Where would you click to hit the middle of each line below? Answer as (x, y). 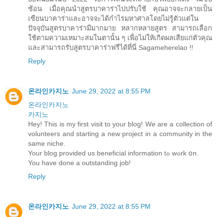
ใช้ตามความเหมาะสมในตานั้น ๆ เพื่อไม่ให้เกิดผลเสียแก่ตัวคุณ (120, 38)
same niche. (47, 144)
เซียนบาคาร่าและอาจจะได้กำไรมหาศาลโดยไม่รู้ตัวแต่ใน (113, 19)
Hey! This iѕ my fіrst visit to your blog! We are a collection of (120, 124)
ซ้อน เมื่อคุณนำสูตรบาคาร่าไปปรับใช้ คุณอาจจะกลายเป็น (120, 9)
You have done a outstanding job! (79, 163)
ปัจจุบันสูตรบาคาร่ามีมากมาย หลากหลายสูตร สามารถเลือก (120, 28)
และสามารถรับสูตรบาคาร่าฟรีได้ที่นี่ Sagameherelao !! (111, 48)
